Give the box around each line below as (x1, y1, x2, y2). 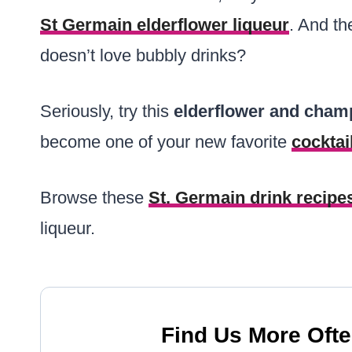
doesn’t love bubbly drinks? (40, 46, 246, 65)
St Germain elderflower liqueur (40, 15, 289, 35)
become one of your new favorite (40, 132, 291, 152)
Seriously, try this (40, 101, 174, 121)
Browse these (40, 188, 148, 207)
